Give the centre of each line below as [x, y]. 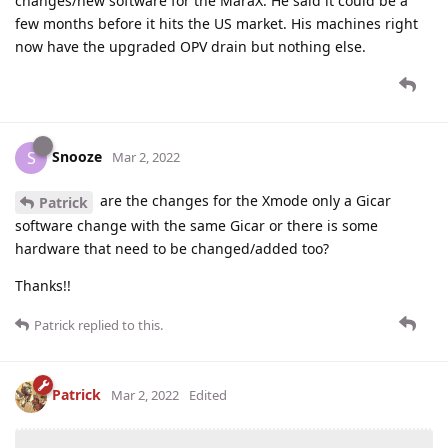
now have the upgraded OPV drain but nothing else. [190, 46]
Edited [208, 395]
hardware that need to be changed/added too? [172, 248]
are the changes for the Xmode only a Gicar [243, 200]
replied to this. [119, 324]
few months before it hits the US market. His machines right [216, 23]
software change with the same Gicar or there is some [196, 225]
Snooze [77, 156]
